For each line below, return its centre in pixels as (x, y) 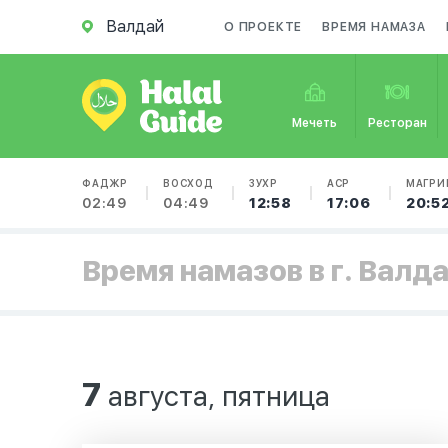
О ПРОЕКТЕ (263, 27)
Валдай (135, 26)
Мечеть (315, 123)
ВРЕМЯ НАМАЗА (374, 27)
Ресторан (397, 123)
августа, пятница (215, 396)
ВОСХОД (188, 183)
